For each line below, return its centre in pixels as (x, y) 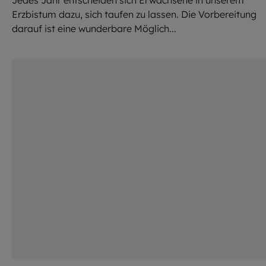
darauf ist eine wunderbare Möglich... (94, 28)
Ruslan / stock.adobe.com (191, 51)
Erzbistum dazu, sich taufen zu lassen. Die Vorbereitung (134, 14)
